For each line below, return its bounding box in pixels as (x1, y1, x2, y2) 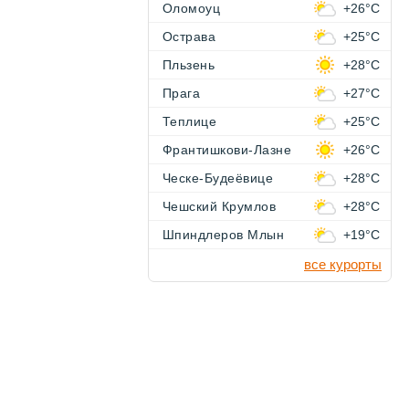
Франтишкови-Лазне (163, 142, 292, 158)
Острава (163, 29, 216, 45)
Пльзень (163, 58, 215, 73)
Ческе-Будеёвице (163, 171, 274, 186)
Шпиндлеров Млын (163, 227, 285, 243)
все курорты (304, 257, 382, 273)
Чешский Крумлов (163, 199, 277, 215)
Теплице (163, 114, 217, 130)
